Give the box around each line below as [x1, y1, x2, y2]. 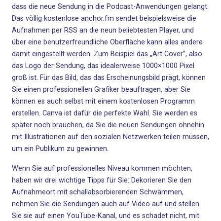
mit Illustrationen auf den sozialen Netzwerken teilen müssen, [12, 133, 209, 141]
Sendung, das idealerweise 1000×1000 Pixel [54, 62, 194, 70]
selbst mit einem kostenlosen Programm [65, 97, 195, 106]
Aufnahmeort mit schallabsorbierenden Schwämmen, [12, 188, 184, 196]
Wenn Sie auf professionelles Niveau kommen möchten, [12, 164, 192, 173]
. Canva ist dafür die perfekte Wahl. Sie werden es [39, 109, 197, 117]
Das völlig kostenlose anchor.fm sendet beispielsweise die [12, 14, 196, 23]
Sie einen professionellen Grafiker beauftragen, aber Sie [12, 85, 190, 94]
